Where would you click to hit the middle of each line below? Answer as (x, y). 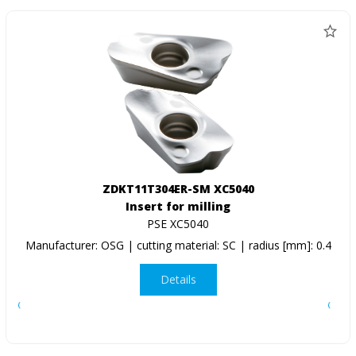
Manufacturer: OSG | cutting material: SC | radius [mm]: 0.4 (178, 245)
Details (178, 280)
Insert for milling (178, 206)
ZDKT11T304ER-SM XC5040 (178, 188)
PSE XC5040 (178, 223)
